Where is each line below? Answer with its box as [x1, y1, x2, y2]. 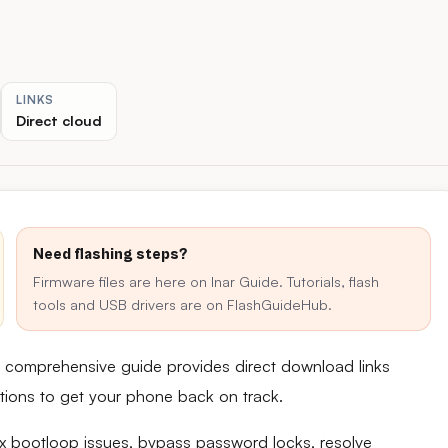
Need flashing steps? [33, 245, 187, 263]
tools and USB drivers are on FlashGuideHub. [33, 295, 332, 313]
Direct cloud [16, 111, 103, 129]
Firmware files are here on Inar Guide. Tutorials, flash [33, 272, 379, 290]
